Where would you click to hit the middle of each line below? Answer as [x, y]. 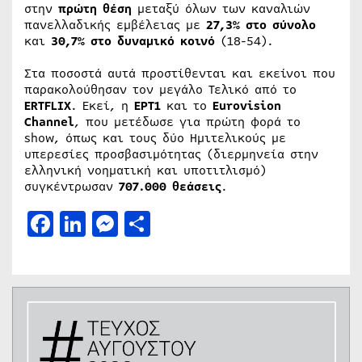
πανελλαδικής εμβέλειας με [115, 25]
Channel [49, 122]
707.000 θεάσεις [170, 186]
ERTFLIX [48, 105]
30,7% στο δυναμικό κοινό [133, 41]
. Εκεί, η [103, 105]
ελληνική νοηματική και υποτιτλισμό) [145, 170]
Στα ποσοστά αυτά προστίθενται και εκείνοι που [180, 73]
